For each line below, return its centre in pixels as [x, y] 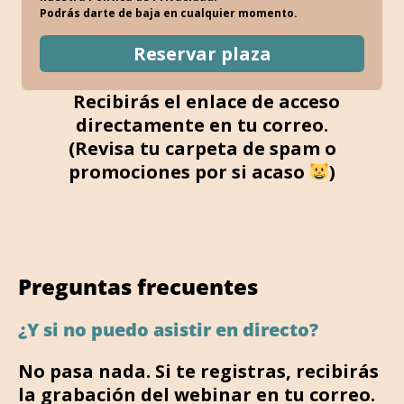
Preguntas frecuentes [138, 286]
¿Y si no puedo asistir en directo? [168, 329]
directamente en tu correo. [202, 124]
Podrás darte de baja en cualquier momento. [169, 13]
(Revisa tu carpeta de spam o [202, 148]
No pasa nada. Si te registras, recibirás [198, 371]
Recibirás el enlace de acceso [202, 101]
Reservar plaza [202, 53]
